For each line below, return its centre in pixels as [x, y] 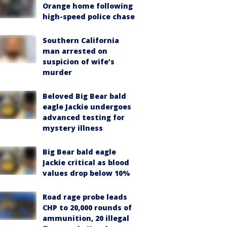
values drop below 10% [86, 173]
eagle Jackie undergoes [87, 107]
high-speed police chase [89, 16]
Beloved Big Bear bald [84, 96]
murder [57, 72]
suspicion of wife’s [79, 62]
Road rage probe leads [85, 197]
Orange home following [88, 6]
